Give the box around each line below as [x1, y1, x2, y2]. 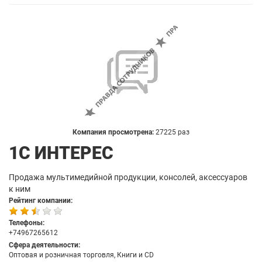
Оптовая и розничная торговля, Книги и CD [9, 251, 154, 259]
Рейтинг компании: [9, 196, 73, 205]
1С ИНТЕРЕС [9, 143, 113, 163]
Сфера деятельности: [9, 241, 80, 249]
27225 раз [156, 128, 189, 136]
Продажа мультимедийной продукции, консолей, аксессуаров [9, 173, 247, 182]
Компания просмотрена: [73, 128, 156, 136]
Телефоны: [9, 219, 44, 227]
